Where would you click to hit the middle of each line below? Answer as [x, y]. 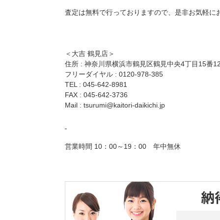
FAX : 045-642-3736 [96, 95]
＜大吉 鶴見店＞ [90, 54]
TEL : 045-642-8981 [96, 84]
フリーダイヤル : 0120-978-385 [114, 74]
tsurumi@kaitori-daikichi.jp [124, 105]
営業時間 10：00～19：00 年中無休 [123, 146]
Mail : [74, 105]
